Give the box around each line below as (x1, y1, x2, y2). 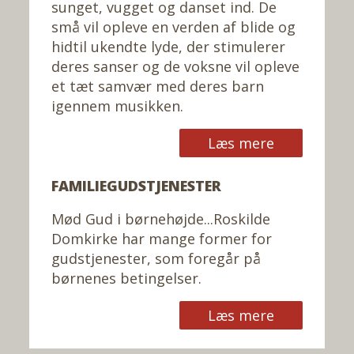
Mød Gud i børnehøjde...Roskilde (51, 209, 270, 228)
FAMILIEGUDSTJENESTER (51, 175, 221, 195)
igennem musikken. (51, 96, 183, 115)
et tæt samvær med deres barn (51, 76, 264, 96)
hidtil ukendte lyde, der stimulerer (51, 36, 285, 56)
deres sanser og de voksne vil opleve (51, 56, 299, 76)
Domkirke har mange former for (51, 228, 272, 248)
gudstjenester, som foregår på (51, 248, 261, 268)
